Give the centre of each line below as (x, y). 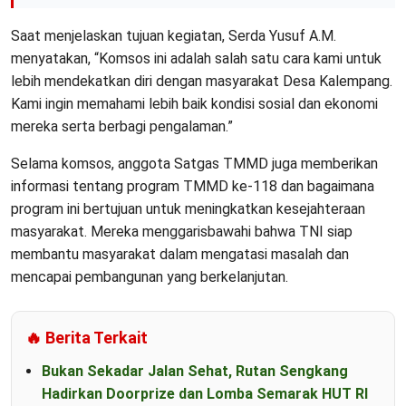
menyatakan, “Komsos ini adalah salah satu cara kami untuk (196, 59)
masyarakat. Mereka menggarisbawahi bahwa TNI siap (182, 232)
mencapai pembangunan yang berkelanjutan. (150, 277)
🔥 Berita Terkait (87, 338)
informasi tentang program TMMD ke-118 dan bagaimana (193, 187)
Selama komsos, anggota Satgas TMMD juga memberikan (194, 164)
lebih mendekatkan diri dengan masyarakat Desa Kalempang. (202, 82)
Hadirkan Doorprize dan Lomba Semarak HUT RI (205, 394)
